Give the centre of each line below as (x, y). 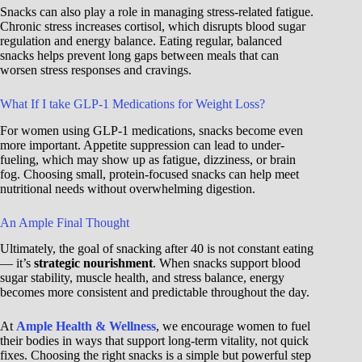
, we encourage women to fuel (233, 326)
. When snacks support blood (227, 263)
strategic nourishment (93, 263)
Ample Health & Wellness (86, 326)
